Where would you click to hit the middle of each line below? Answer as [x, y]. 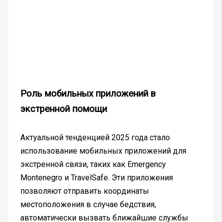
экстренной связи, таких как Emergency [93, 165]
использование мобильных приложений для [103, 151]
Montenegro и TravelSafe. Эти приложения [96, 178]
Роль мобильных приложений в [88, 94]
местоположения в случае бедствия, [88, 205]
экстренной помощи [63, 109]
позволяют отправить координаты [84, 191]
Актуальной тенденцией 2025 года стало [95, 138]
